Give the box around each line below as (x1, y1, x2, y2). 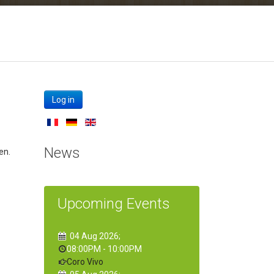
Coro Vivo (66, 257, 103, 267)
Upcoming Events (57, 195, 171, 212)
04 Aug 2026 (70, 231, 119, 241)
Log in (52, 95, 75, 105)
